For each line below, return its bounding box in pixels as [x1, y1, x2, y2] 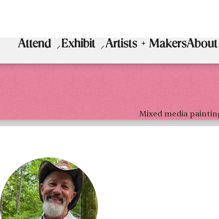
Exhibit [62, 38, 96, 51]
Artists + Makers [106, 38, 187, 51]
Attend [18, 38, 52, 51]
